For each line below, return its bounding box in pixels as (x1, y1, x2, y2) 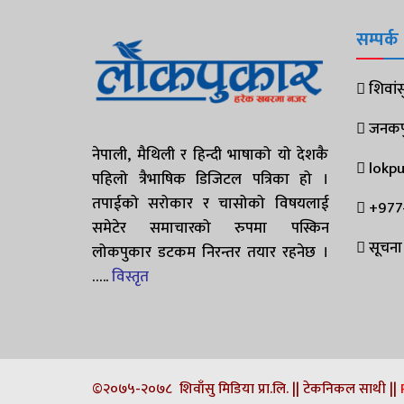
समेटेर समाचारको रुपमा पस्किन (92, 216, 329, 242)
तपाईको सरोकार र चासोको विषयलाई (92, 191, 329, 217)
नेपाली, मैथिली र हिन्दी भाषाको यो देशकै (92, 142, 329, 169)
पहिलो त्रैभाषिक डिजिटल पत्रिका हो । (92, 167, 329, 193)
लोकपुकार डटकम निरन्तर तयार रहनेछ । (92, 240, 329, 266)
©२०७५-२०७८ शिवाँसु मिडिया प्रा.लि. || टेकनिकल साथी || (92, 377, 400, 402)
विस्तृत (112, 264, 149, 290)
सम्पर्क (355, 23, 399, 55)
